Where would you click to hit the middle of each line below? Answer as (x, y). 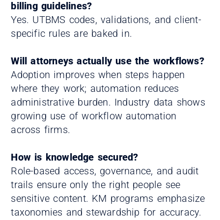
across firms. (41, 129)
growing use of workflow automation (94, 116)
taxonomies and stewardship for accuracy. (106, 212)
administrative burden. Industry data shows (108, 102)
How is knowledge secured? (75, 157)
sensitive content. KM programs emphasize (108, 198)
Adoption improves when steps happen (98, 74)
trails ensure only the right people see (96, 184)
